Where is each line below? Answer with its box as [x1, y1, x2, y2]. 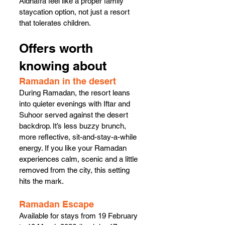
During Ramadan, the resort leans [19, 88, 132, 97]
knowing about [19, 58, 106, 73]
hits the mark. [19, 176, 64, 185]
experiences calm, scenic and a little [19, 154, 140, 163]
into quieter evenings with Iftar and [19, 99, 132, 108]
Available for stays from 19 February [19, 211, 140, 220]
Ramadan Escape [19, 198, 94, 209]
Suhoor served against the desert [19, 110, 130, 119]
